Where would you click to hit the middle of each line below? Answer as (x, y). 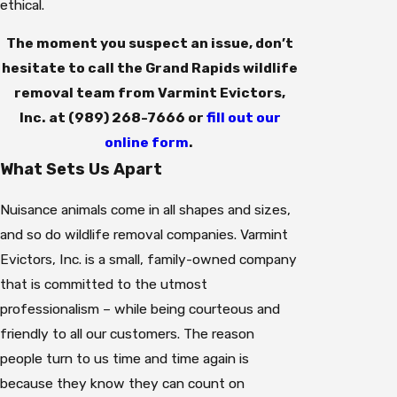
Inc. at (43, 118)
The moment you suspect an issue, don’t (150, 43)
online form (146, 143)
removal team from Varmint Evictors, (150, 93)
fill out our (243, 118)
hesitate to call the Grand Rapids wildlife (150, 68)
